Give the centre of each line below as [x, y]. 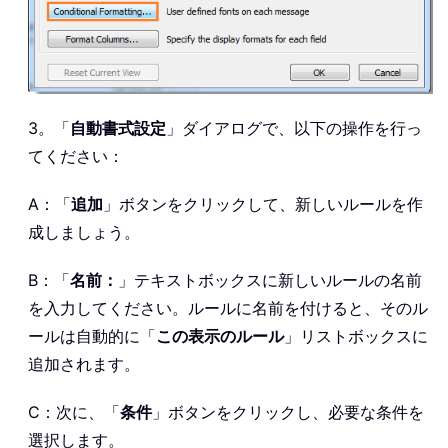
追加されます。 [84, 363]
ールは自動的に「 [92, 335]
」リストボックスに [356, 335]
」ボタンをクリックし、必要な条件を [288, 411]
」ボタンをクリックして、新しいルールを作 [263, 203]
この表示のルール [220, 335]
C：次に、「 [74, 411]
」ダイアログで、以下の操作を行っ [294, 127]
